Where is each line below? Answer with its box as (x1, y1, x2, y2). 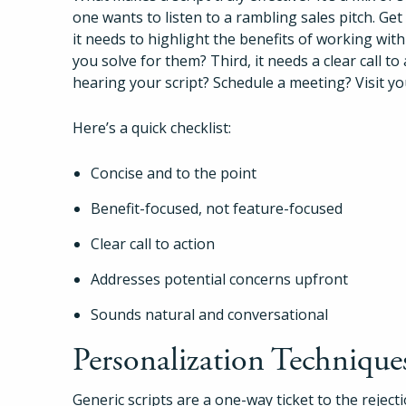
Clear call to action (91, 233, 215, 254)
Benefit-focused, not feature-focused (91, 198, 343, 218)
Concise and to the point (91, 162, 256, 183)
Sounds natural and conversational (91, 304, 328, 324)
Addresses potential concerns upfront (91, 268, 348, 289)
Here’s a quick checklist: (72, 117, 231, 138)
